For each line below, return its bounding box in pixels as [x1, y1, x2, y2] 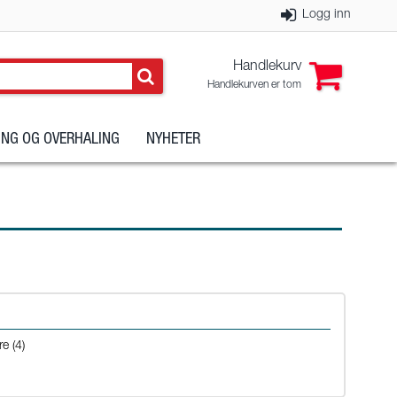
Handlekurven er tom [207, 80, 301, 90]
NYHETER [146, 132, 200, 149]
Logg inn [302, 9, 351, 21]
